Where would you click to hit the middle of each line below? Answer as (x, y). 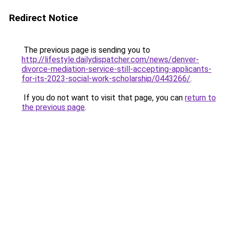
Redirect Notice (43, 18)
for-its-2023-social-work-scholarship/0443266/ (106, 79)
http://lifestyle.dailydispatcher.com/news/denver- (110, 60)
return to (200, 98)
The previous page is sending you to (86, 50)
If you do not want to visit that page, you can (103, 98)
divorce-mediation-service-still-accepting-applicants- (117, 69)
